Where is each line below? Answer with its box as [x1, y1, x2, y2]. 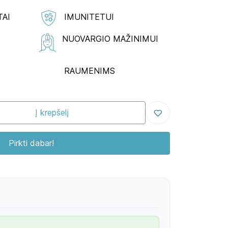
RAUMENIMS [64, 65, 118, 76]
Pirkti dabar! [8, 138, 54, 149]
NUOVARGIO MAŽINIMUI [62, 33, 166, 44]
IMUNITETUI [64, 11, 114, 22]
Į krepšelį [35, 107, 69, 118]
